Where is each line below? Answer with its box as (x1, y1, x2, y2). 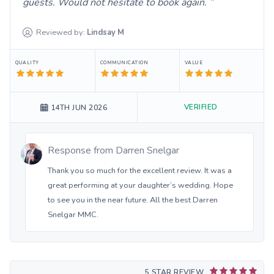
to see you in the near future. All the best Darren (48, 194, 218, 206)
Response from (48, 144, 116, 158)
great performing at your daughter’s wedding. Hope (48, 180, 233, 191)
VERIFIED (183, 102, 218, 112)
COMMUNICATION (100, 59, 149, 66)
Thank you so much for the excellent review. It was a (48, 165, 232, 177)
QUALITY (15, 59, 39, 66)
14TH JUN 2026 (50, 103, 108, 113)
